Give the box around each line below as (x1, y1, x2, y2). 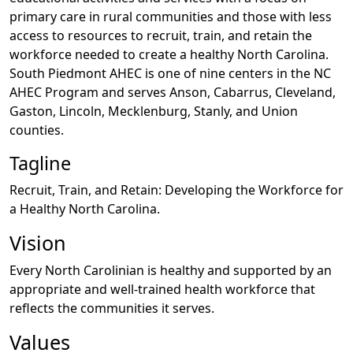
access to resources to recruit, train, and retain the (9, 26, 312, 44)
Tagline (9, 150, 71, 176)
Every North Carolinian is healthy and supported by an (9, 261, 332, 279)
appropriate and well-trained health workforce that (9, 280, 315, 298)
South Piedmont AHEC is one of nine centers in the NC (9, 64, 331, 82)
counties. (9, 121, 64, 139)
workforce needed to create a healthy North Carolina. (9, 45, 329, 63)
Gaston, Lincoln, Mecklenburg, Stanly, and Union (9, 102, 298, 120)
